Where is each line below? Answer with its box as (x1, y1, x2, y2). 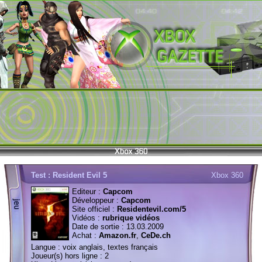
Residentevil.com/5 (117, 205, 186, 213)
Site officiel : (72, 205, 117, 213)
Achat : (72, 231, 99, 240)
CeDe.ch (141, 231, 171, 240)
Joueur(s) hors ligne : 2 (31, 251, 109, 260)
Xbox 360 (211, 171, 243, 180)
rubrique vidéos (102, 213, 160, 222)
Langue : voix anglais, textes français (31, 243, 158, 251)
